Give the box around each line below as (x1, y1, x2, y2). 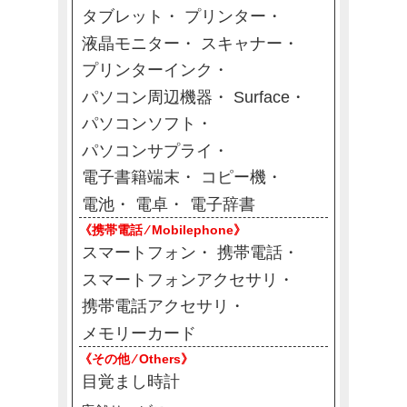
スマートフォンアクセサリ (81, 270, 278, 289)
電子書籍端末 (81, 168, 180, 187)
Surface (233, 87, 291, 106)
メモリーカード (81, 323, 196, 342)
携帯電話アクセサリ (81, 297, 229, 316)
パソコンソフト (81, 114, 196, 134)
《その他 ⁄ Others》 (79, 352, 194, 367)
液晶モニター (81, 34, 180, 53)
